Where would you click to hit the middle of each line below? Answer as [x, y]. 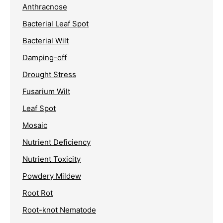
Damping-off [45, 58]
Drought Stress [49, 75]
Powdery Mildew [52, 176]
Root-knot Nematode [59, 210]
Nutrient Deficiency [56, 142]
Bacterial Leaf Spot [56, 24]
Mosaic [35, 125]
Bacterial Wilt [46, 41]
